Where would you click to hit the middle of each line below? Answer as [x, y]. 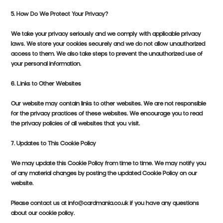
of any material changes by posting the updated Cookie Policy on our [104, 174]
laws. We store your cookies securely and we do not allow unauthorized [108, 45]
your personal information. [46, 64]
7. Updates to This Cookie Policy [54, 144]
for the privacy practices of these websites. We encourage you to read [107, 114]
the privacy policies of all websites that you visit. [76, 124]
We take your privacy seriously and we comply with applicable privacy [106, 35]
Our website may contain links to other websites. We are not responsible [109, 104]
